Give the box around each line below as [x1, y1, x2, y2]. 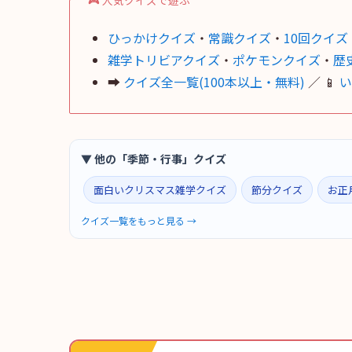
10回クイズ [284, 27, 348, 47]
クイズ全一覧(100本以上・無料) [123, 71, 305, 91]
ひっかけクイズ [108, 27, 196, 47]
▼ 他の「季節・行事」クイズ [81, 150, 226, 167]
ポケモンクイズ [233, 49, 321, 69]
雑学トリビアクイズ [108, 49, 220, 69]
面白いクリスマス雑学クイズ [93, 181, 226, 197]
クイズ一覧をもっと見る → [81, 213, 196, 227]
